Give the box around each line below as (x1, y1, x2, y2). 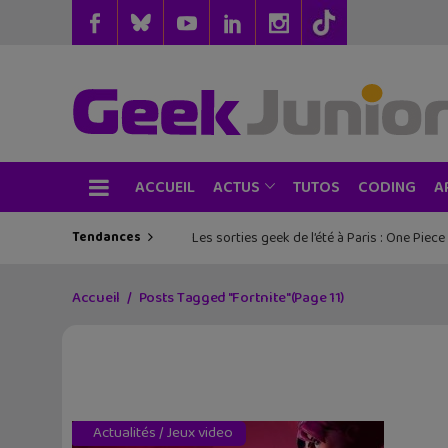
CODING (358, 174, 416, 200)
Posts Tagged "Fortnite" (138, 285, 291, 310)
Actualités (93, 421, 156, 445)
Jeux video (167, 421, 233, 445)
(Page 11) (290, 285, 345, 310)
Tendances (72, 227, 141, 248)
